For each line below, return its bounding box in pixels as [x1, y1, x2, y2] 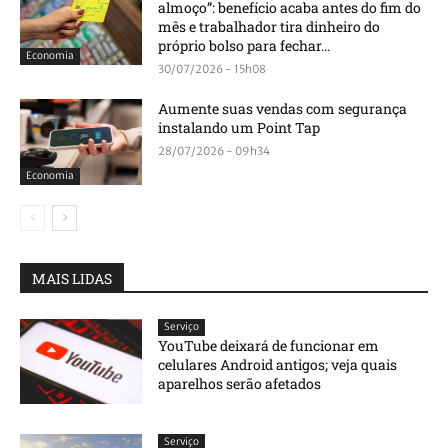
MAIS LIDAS [32, 268, 112, 288]
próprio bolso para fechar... [158, 36, 331, 56]
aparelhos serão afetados [158, 373, 322, 393]
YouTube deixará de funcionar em [158, 335, 380, 355]
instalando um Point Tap [158, 118, 321, 138]
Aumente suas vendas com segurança [158, 99, 408, 119]
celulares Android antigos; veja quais [158, 354, 398, 374]
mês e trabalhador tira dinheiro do [158, 17, 381, 37]
